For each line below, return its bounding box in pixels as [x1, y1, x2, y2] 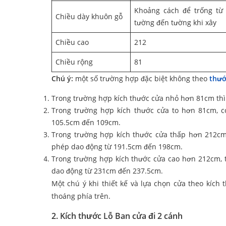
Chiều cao [55, 37, 89, 47]
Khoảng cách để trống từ [134, 6, 223, 16]
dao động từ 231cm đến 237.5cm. [51, 166, 165, 176]
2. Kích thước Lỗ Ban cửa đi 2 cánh [51, 210, 183, 222]
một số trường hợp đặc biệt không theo [75, 74, 209, 84]
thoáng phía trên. [51, 191, 110, 201]
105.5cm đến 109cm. [51, 118, 121, 128]
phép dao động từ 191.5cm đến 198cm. [51, 142, 183, 152]
